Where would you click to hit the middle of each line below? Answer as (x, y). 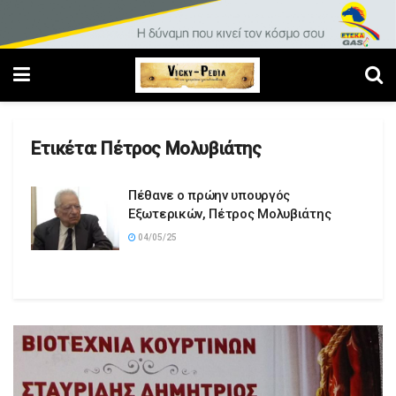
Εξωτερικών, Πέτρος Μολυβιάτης (230, 214)
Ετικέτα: (66, 149)
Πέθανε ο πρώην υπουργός (209, 196)
